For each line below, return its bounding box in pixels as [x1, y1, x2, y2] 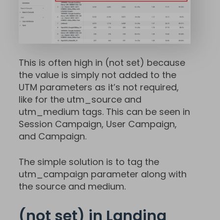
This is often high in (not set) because [19, 56, 185, 69]
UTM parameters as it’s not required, [19, 81, 179, 93]
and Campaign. [19, 130, 86, 142]
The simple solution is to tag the [19, 155, 159, 168]
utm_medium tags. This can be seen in [19, 105, 190, 118]
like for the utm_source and [19, 93, 141, 106]
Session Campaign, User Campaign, [19, 117, 177, 130]
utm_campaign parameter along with [19, 167, 187, 180]
